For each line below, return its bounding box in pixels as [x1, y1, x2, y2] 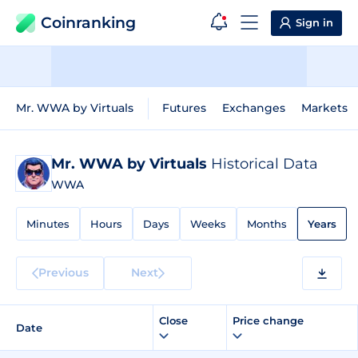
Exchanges [222, 101, 285, 115]
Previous [38, 265, 89, 280]
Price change [233, 314, 307, 327]
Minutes [26, 217, 70, 230]
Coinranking [41, 14, 136, 32]
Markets [301, 101, 348, 115]
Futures [162, 101, 206, 115]
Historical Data [211, 155, 318, 173]
